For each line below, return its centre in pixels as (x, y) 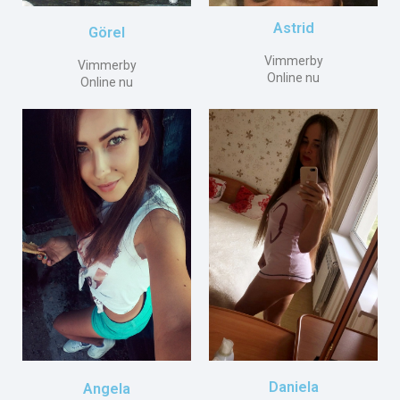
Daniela (293, 387)
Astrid (293, 28)
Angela (107, 388)
